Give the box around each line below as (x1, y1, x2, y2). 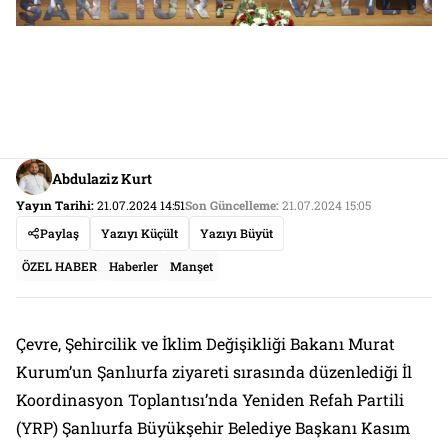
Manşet (170, 258, 213, 275)
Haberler (109, 258, 158, 275)
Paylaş (40, 225, 79, 242)
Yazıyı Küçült (101, 225, 178, 242)
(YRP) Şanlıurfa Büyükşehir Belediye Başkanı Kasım (16, 417, 410, 439)
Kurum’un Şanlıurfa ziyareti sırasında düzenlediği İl (16, 361, 412, 383)
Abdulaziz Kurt (52, 168, 152, 188)
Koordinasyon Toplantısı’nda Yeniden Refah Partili (16, 389, 404, 411)
